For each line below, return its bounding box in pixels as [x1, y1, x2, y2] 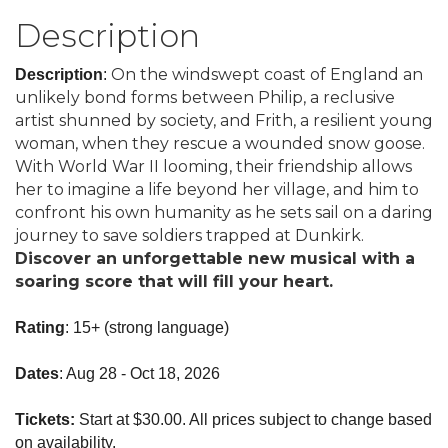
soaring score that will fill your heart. [15, 272, 333, 291]
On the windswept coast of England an [111, 65, 423, 84]
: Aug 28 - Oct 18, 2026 [59, 365, 220, 382]
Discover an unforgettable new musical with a [15, 249, 415, 268]
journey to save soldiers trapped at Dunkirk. [15, 226, 364, 245]
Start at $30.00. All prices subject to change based [79, 411, 432, 428]
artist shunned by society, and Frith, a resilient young [15, 111, 433, 130]
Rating [15, 319, 65, 336]
